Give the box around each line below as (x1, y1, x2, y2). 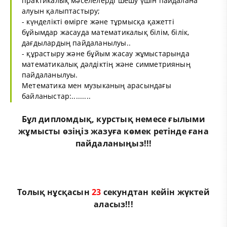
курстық (96, 113, 133, 125)
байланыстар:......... (22, 91, 91, 101)
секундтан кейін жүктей (101, 186, 210, 198)
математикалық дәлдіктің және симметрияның (22, 59, 191, 69)
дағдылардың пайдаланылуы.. (22, 37, 131, 48)
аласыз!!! (94, 198, 133, 210)
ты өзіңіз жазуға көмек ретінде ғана (49, 125, 209, 137)
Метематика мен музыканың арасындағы (22, 80, 171, 90)
